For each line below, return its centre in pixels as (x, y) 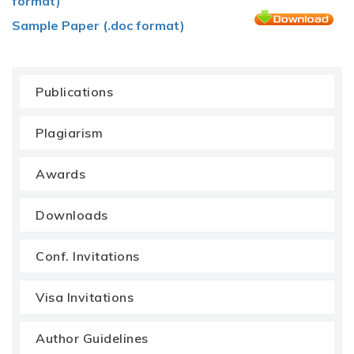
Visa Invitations (85, 297)
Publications (74, 91)
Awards (60, 173)
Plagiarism (69, 132)
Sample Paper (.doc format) (98, 25)
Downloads (72, 215)
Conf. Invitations (88, 256)
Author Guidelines (92, 338)
